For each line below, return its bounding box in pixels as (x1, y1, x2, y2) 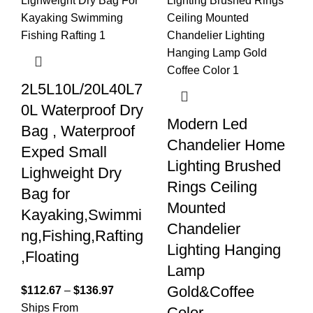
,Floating (21, 248, 79, 266)
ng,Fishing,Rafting (21, 227, 143, 245)
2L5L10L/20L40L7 (21, 80, 143, 99)
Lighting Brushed (167, 157, 281, 175)
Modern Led (167, 115, 247, 133)
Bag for (21, 185, 70, 203)
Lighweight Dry (21, 164, 122, 182)
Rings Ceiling (167, 178, 257, 196)
